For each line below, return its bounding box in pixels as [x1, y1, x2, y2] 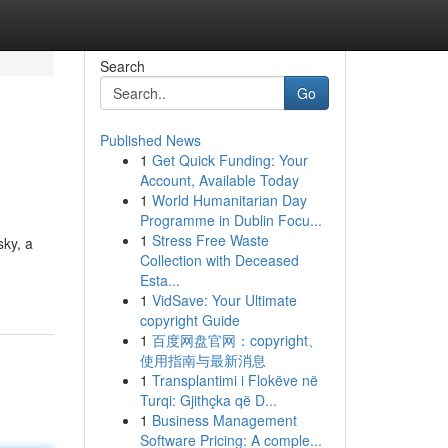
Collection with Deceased [139, 250, 299, 270]
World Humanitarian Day [151, 190, 307, 210]
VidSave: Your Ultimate [151, 290, 297, 310]
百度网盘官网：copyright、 [151, 330, 322, 350]
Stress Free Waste [151, 230, 269, 250]
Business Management [151, 410, 297, 430]
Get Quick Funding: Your [151, 150, 308, 170]
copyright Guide [139, 310, 240, 330]
